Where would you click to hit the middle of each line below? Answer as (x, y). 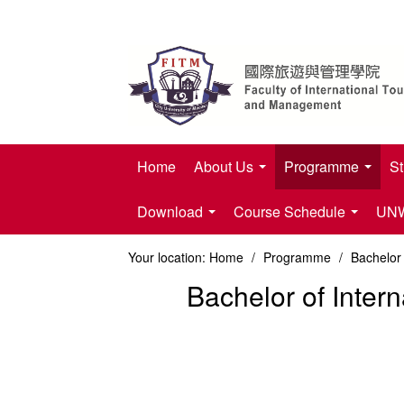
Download (172, 212)
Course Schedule (291, 212)
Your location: (167, 257)
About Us (225, 167)
